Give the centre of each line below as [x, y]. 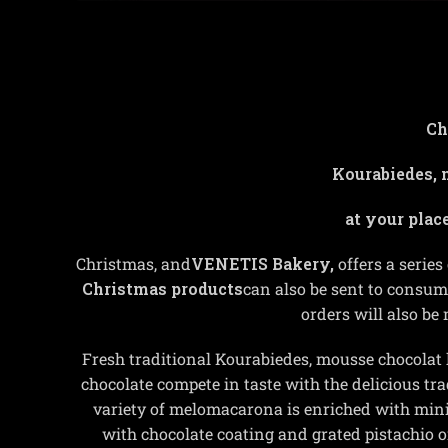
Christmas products [162, 289]
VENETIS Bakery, [265, 264]
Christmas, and [134, 264]
